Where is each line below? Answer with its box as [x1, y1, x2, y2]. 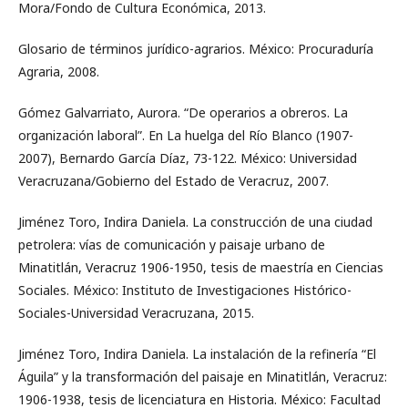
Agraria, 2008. [18, 62, 99, 80]
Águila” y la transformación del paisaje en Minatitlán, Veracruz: [18, 367, 387, 385]
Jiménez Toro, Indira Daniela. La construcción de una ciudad [18, 212, 372, 230]
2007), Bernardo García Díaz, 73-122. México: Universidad [18, 148, 357, 167]
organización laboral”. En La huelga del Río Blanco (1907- [18, 126, 353, 144]
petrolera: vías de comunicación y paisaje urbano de [18, 235, 325, 253]
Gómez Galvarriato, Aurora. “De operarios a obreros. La [18, 103, 348, 121]
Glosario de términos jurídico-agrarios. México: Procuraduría [18, 39, 373, 57]
